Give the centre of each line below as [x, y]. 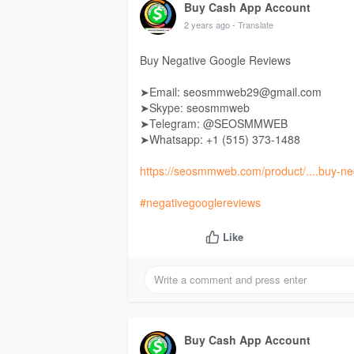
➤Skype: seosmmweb [195, 108]
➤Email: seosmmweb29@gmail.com [231, 92]
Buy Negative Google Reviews [215, 60]
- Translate [253, 25]
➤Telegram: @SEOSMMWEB [214, 124]
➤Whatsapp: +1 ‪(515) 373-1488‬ [220, 139]
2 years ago [207, 25]
